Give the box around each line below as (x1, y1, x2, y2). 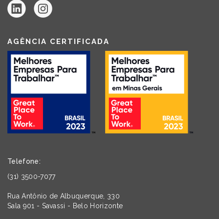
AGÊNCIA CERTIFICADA (7, 37, 109, 46)
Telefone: (7, 157, 41, 166)
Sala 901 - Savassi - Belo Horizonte (7, 202, 123, 210)
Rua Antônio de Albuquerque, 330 (7, 192, 120, 200)
